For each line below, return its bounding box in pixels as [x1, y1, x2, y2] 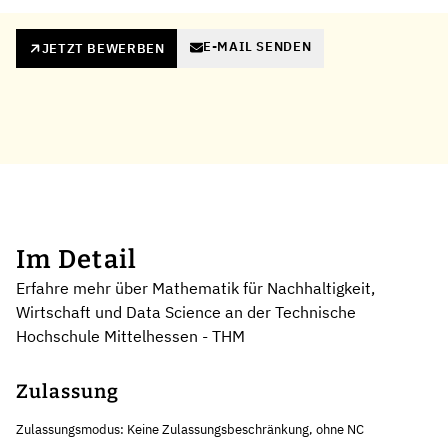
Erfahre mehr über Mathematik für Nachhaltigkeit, [16, 277, 375, 298]
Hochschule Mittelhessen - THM [16, 325, 245, 346]
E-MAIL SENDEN [202, 38, 312, 56]
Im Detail [16, 243, 138, 275]
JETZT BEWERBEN [41, 39, 165, 57]
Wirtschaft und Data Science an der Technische [16, 301, 356, 322]
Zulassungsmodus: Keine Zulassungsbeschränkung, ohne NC [16, 420, 364, 438]
